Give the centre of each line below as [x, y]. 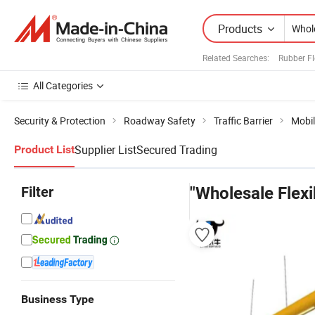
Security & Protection [60, 121]
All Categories [63, 85]
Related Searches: [236, 57]
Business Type [58, 299]
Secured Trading [177, 150]
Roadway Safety [160, 121]
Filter [37, 192]
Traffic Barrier [243, 121]
